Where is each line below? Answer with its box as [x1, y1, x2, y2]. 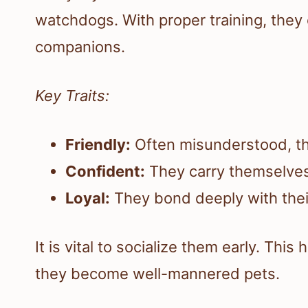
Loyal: [65, 188, 110, 207]
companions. [35, 37, 125, 56]
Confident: [65, 162, 145, 180]
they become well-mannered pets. [35, 264, 280, 283]
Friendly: [65, 135, 131, 153]
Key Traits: [35, 86, 109, 104]
